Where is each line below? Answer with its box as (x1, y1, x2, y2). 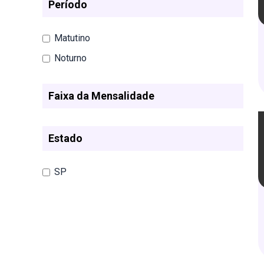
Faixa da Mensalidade (48, 90, 154, 102)
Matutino (54, 32, 90, 44)
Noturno (54, 52, 87, 64)
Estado (48, 132, 82, 144)
